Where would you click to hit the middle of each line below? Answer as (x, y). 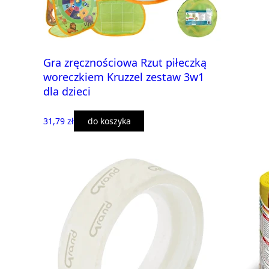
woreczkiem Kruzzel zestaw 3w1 (124, 77)
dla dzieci (67, 91)
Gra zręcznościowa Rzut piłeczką (125, 62)
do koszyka (109, 121)
